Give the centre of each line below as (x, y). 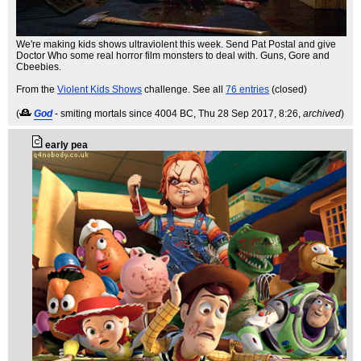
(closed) (288, 89)
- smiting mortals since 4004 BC (124, 113)
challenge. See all (184, 89)
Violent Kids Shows (100, 89)
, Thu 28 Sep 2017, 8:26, (248, 113)
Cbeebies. (39, 66)
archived (322, 113)
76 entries (247, 89)
